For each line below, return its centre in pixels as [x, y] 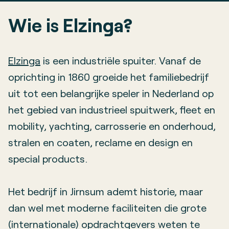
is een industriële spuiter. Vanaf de [121, 60]
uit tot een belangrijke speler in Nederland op [111, 93]
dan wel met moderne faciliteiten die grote [107, 208]
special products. [48, 158]
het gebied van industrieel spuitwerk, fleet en [112, 109]
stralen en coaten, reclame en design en [100, 142]
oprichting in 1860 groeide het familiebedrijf [109, 77]
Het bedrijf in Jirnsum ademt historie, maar [106, 191]
